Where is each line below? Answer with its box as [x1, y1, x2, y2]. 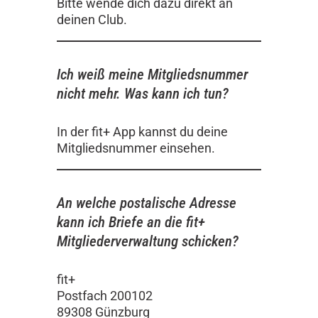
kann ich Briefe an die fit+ [57, 213, 205, 231]
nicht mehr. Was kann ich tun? [57, 84, 229, 103]
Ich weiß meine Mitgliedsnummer [57, 65, 248, 84]
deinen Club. [57, 12, 127, 28]
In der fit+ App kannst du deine [57, 124, 228, 139]
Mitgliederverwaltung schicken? [57, 232, 238, 251]
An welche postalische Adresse [57, 194, 236, 212]
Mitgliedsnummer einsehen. [57, 140, 215, 155]
